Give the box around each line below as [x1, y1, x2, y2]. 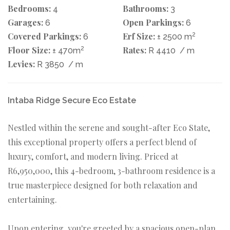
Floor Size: [8, 44, 50, 55]
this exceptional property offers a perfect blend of [8, 136, 197, 147]
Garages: [8, 16, 43, 28]
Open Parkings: [123, 16, 184, 28]
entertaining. [8, 194, 57, 205]
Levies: [8, 58, 35, 69]
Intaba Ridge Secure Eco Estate [8, 95, 136, 105]
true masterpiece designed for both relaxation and [8, 179, 198, 190]
